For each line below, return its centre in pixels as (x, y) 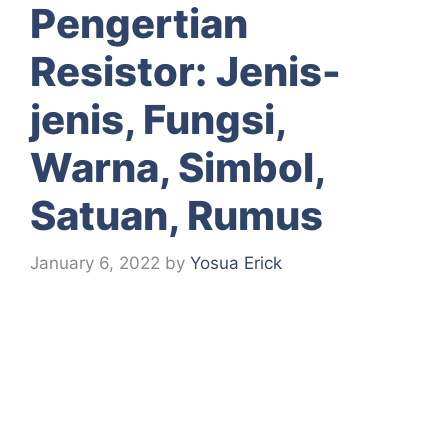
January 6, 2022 (95, 263)
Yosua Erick (236, 263)
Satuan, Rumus (176, 215)
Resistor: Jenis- (185, 71)
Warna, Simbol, (177, 167)
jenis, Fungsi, (157, 119)
